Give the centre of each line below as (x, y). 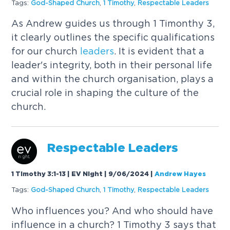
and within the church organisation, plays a (113, 79)
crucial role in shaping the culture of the (105, 93)
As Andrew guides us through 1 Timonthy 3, (113, 24)
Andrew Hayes (180, 174)
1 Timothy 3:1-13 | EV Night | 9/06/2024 (80, 174)
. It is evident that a (159, 51)
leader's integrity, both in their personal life (112, 65)
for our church (46, 51)
